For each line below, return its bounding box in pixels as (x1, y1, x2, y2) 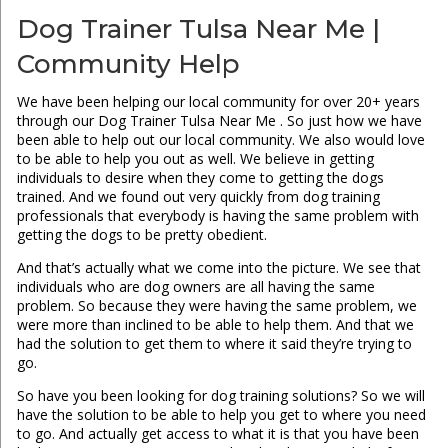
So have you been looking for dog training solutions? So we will (16, 386, 425, 406)
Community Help (16, 48, 240, 81)
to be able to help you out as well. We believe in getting (16, 149, 374, 169)
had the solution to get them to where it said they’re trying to (16, 334, 412, 354)
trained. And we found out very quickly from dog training (16, 187, 380, 207)
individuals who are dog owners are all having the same (16, 277, 375, 297)
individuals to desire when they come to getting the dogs (16, 168, 384, 188)
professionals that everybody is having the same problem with (16, 206, 419, 226)
